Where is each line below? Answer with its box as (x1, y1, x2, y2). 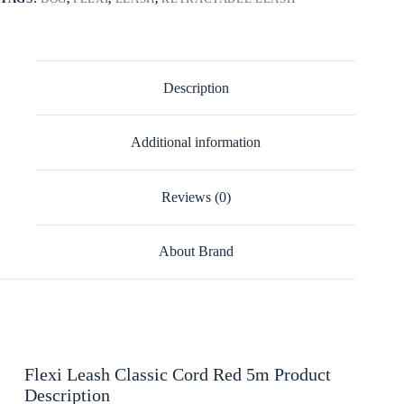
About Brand (158, 243, 234, 260)
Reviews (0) (161, 188, 231, 205)
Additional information (131, 134, 262, 151)
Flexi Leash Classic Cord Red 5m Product (23, 364, 331, 385)
